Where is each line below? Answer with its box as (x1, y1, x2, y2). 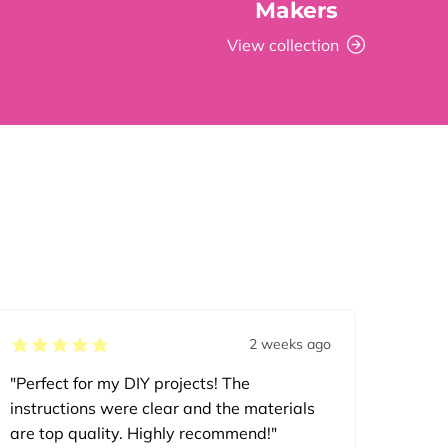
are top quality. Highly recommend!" (10, 423, 278, 444)
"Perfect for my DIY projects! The (10, 373, 251, 394)
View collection (227, 34, 339, 55)
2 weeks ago (248, 335, 331, 354)
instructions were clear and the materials (10, 398, 316, 419)
